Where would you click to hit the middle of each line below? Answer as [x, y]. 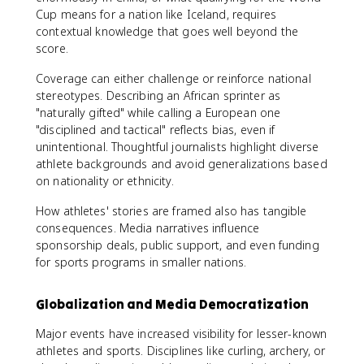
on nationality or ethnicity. [105, 181]
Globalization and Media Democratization [172, 304]
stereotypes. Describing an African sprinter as [158, 95]
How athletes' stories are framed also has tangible [171, 211]
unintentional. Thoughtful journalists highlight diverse [178, 147]
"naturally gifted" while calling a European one [158, 113]
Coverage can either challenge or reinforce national [173, 78]
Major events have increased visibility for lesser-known [182, 334]
